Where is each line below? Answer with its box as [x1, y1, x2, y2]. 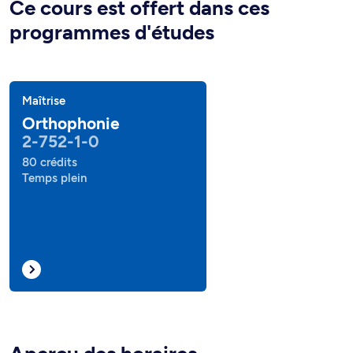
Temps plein [22, 171, 87, 185]
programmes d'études [9, 20, 214, 45]
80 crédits [22, 155, 77, 169]
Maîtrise [22, 94, 65, 108]
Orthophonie [22, 113, 120, 133]
